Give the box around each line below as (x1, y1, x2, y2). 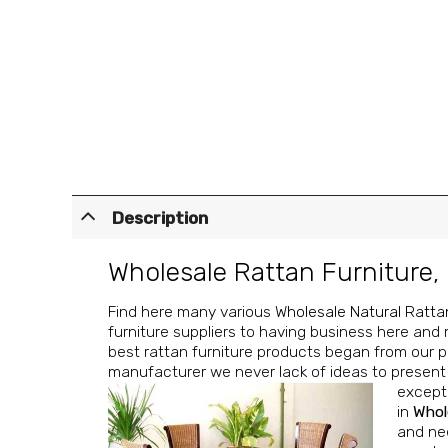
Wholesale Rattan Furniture (108, 255, 434, 288)
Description (111, 207, 208, 228)
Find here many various (108, 301, 276, 321)
